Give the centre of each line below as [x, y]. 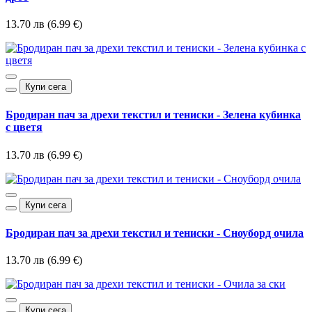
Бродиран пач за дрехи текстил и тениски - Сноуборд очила [155, 233]
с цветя [24, 127]
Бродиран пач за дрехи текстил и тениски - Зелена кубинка [153, 115]
